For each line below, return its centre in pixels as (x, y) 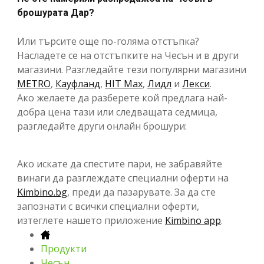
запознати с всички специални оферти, (108, 206)
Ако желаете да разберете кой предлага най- (122, 98)
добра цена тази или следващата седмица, (117, 112)
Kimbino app (193, 220)
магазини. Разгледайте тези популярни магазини (132, 69)
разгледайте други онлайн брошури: (102, 126)
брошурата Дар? (56, 12)
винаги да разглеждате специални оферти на (123, 178)
